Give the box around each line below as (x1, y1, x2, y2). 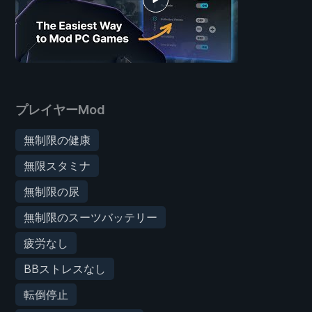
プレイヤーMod (15, 102, 105, 117)
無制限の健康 (24, 132, 91, 147)
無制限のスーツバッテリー (24, 210, 157, 224)
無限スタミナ (24, 158, 91, 173)
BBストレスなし (24, 261, 106, 276)
